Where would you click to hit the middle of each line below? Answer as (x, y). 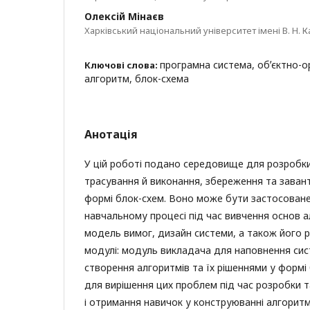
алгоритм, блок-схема (137, 79)
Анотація (111, 134)
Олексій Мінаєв (124, 16)
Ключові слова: (122, 65)
